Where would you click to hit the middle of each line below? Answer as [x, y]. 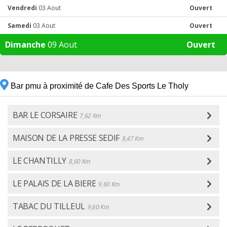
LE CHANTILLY [40, 161]
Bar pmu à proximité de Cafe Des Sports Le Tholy [99, 86]
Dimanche [25, 45]
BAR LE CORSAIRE [45, 115]
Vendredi [22, 8]
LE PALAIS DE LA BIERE [54, 183]
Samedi [20, 26]
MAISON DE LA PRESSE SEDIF [66, 138]
